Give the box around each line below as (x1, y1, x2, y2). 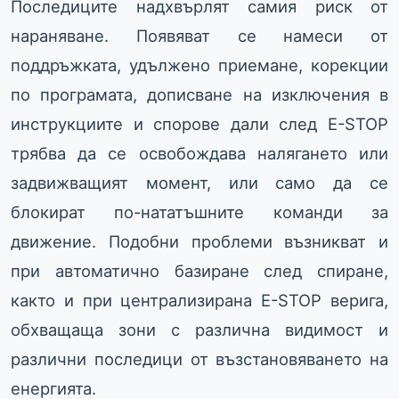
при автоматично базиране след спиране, (11, 261, 388, 281)
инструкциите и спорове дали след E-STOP (11, 114, 388, 134)
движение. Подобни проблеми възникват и (11, 232, 388, 252)
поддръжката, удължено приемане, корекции (11, 55, 388, 76)
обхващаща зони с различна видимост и (11, 320, 388, 340)
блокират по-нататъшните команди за (11, 202, 388, 223)
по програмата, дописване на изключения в (11, 85, 388, 105)
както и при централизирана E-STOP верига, (11, 290, 388, 311)
